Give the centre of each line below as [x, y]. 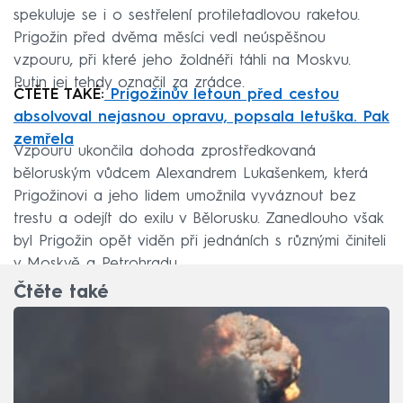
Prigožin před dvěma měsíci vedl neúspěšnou [170, 38]
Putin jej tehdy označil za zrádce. [129, 83]
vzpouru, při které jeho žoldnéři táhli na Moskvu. [182, 60]
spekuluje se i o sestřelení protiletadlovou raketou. [187, 15]
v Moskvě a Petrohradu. [96, 264]
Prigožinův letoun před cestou [222, 94]
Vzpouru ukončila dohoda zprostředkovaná [165, 151]
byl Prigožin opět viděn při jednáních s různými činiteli [200, 241]
